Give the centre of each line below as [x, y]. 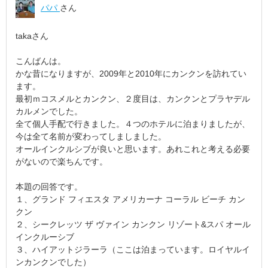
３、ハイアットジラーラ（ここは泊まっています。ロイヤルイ [133, 249]
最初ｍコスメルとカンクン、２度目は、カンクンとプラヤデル [133, 99]
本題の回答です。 [49, 187]
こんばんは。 [41, 61]
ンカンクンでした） [53, 262]
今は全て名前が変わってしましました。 [91, 136]
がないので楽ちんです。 [62, 162]
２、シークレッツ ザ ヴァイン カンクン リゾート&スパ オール [133, 224]
